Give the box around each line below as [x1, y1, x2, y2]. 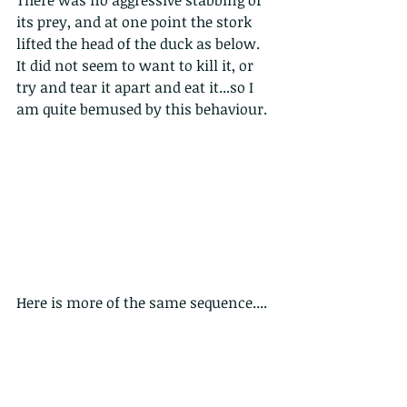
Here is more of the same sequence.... [16, 293, 267, 313]
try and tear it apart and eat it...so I [16, 76, 257, 97]
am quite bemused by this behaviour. [16, 98, 267, 119]
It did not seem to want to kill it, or [16, 55, 257, 75]
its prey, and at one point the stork [16, 11, 255, 32]
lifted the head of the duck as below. [16, 33, 263, 54]
